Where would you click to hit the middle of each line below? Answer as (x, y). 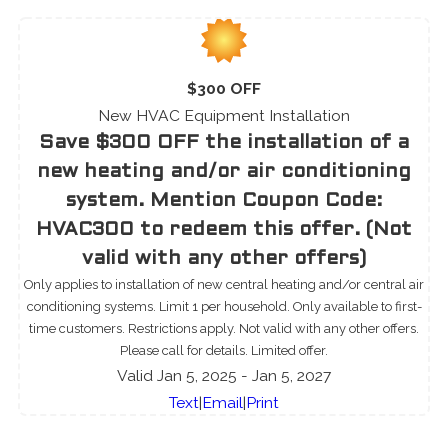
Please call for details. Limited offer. (224, 350)
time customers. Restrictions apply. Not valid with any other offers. (224, 328)
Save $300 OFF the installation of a (224, 142)
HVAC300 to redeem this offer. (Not (224, 229)
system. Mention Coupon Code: (224, 200)
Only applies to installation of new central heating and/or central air (224, 284)
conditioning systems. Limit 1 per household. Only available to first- (224, 306)
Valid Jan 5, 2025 (177, 375)
